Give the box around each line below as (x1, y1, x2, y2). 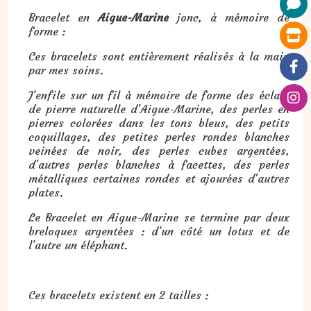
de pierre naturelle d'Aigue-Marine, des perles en (28, 102, 289, 117)
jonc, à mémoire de (169, 10, 289, 25)
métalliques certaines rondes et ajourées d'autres (28, 171, 289, 186)
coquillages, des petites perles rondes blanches (28, 130, 289, 144)
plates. (28, 185, 64, 200)
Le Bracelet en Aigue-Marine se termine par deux (28, 210, 289, 225)
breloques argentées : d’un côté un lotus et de (28, 224, 289, 239)
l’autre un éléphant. (28, 238, 128, 253)
